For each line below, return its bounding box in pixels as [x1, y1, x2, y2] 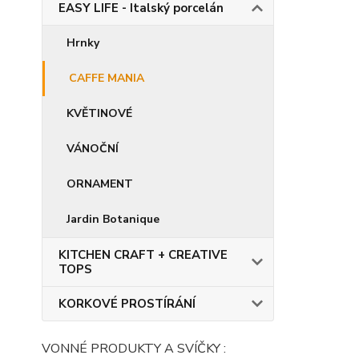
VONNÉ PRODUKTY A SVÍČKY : [42, 340, 226, 357]
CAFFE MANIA [69, 71, 144, 86]
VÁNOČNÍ [67, 141, 119, 156]
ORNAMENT [67, 176, 133, 192]
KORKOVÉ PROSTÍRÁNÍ [58, 296, 196, 312]
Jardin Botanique [67, 212, 159, 227]
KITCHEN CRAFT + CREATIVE [58, 247, 228, 263]
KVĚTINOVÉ [67, 106, 132, 121]
